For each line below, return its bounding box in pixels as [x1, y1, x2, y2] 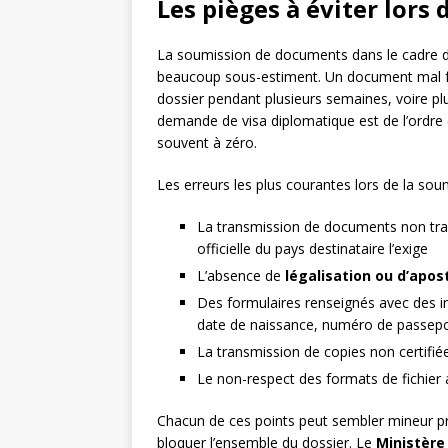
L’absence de [197, 266, 285, 286]
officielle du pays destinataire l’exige [197, 239, 428, 259]
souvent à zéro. [157, 133, 257, 153]
